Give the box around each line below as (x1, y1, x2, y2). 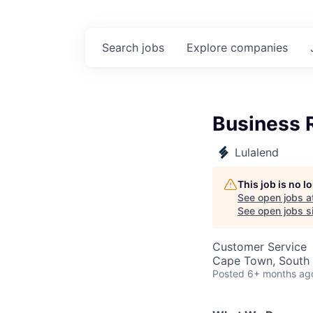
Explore (187, 41, 231, 54)
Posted (212, 268, 245, 279)
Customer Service (212, 240, 307, 254)
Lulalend (235, 145, 279, 159)
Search (102, 41, 142, 54)
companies (231, 41, 288, 54)
